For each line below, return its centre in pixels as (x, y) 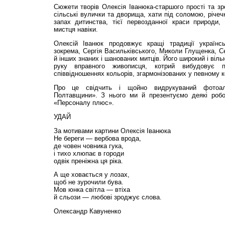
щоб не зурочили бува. (88, 182)
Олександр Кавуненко (87, 211)
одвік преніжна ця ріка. (88, 161)
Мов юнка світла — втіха (92, 190)
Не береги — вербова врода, (97, 138)
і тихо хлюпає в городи (89, 153)
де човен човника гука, (88, 146)
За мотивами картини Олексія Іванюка (112, 131)
